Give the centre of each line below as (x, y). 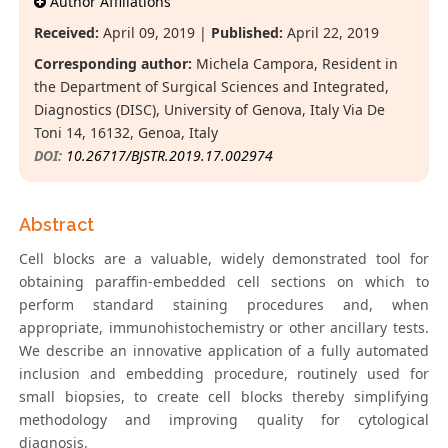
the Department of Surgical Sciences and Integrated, (212, 87)
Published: (247, 33)
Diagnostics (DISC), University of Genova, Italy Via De (210, 110)
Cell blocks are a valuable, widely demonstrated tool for (224, 259)
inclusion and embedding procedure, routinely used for (224, 374)
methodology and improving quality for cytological (224, 420)
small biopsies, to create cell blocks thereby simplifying (224, 397)
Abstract (57, 225)
